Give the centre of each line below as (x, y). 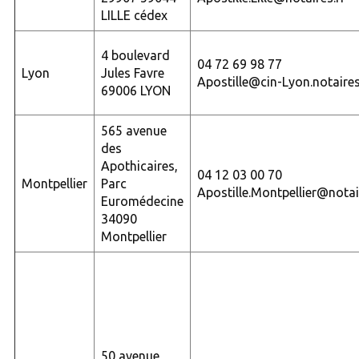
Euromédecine (142, 201)
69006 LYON (135, 90)
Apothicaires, (139, 165)
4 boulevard (135, 55)
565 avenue (133, 130)
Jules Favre (132, 73)
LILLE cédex (134, 15)
